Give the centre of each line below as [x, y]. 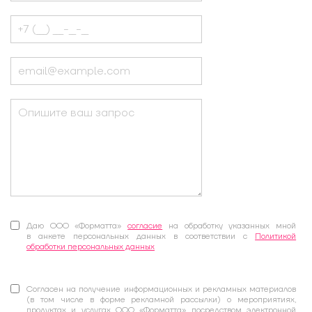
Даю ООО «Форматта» [77, 226]
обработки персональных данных [91, 247]
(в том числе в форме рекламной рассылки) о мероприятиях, [162, 300]
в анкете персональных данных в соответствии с [141, 236]
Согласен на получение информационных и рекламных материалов [162, 289]
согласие [145, 226]
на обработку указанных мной [229, 226]
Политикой [276, 236]
